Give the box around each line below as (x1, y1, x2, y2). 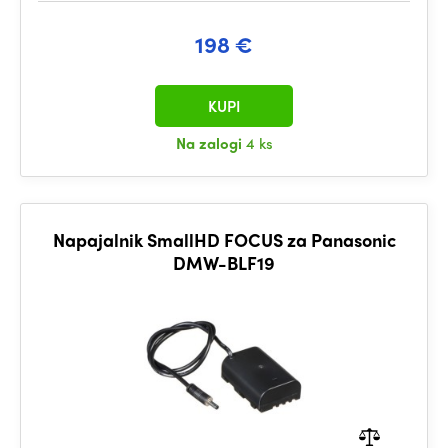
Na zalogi (175, 132, 246, 154)
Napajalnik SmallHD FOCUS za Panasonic (52, 227, 396, 252)
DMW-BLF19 (173, 250, 275, 275)
